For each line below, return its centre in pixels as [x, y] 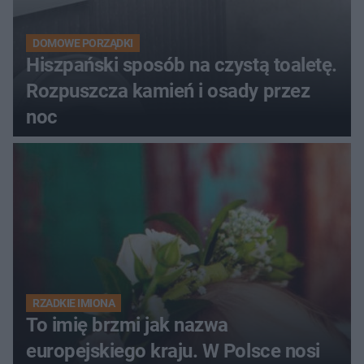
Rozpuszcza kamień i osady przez [168, 91]
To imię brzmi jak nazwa [127, 325]
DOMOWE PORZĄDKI [83, 43]
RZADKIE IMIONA [74, 303]
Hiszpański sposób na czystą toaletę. [182, 65]
